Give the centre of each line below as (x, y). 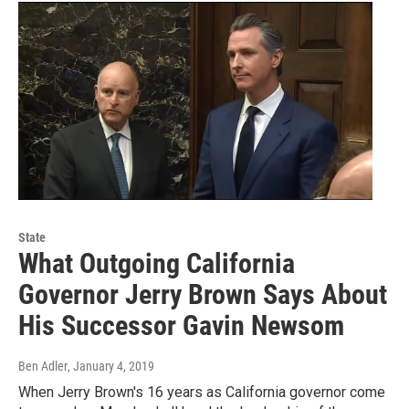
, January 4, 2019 (111, 366)
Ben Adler (43, 366)
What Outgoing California (157, 263)
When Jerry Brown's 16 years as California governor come (202, 392)
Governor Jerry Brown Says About (203, 294)
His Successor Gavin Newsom (181, 325)
